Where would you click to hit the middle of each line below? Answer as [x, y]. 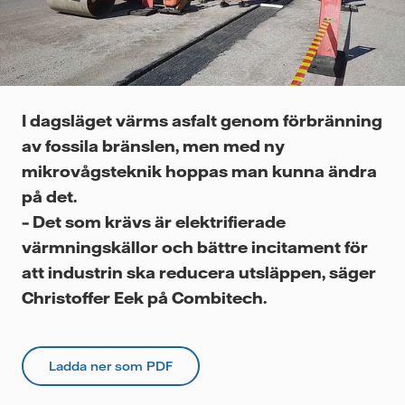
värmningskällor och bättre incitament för [195, 247]
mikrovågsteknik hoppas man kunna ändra [199, 171]
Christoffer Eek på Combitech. [144, 298]
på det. [49, 197]
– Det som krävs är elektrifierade [154, 222]
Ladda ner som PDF [111, 367]
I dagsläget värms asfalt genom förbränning [202, 121]
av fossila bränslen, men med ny [153, 146]
